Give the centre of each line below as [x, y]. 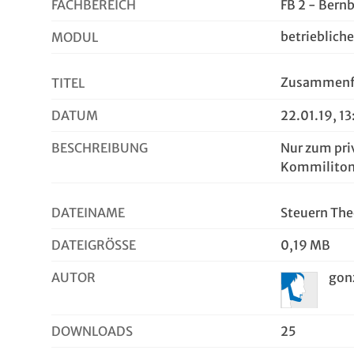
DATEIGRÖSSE [90, 245]
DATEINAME [88, 213]
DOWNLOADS [92, 331]
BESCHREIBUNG [100, 148]
